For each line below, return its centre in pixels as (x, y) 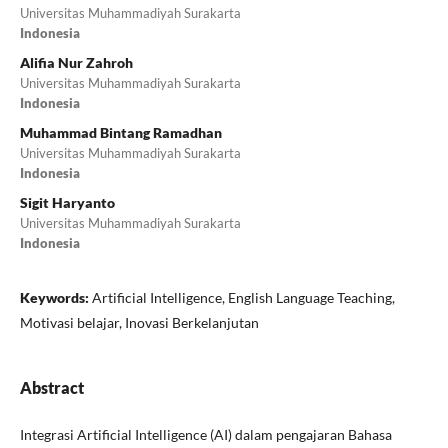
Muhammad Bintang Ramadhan (120, 132)
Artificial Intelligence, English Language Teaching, (243, 297)
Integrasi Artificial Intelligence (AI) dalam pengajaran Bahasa (205, 434)
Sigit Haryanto (67, 202)
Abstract (51, 387)
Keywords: (55, 297)
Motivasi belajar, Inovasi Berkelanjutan (139, 322)
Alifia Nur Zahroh (76, 62)
